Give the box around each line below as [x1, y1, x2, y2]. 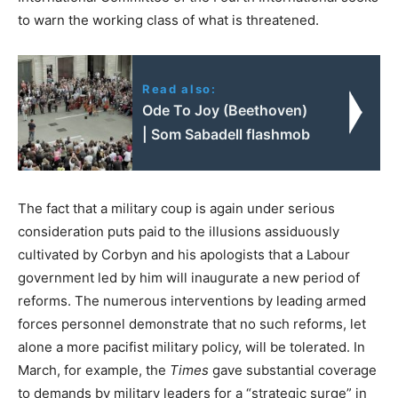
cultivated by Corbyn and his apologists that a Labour [18, 245, 350, 263]
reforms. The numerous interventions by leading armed [18, 291, 366, 309]
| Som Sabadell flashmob [142, 124, 311, 143]
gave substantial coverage [209, 361, 377, 378]
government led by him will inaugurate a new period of [18, 268, 360, 286]
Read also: [142, 81, 217, 96]
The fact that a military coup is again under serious [18, 199, 335, 217]
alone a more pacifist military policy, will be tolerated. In [18, 338, 365, 355]
